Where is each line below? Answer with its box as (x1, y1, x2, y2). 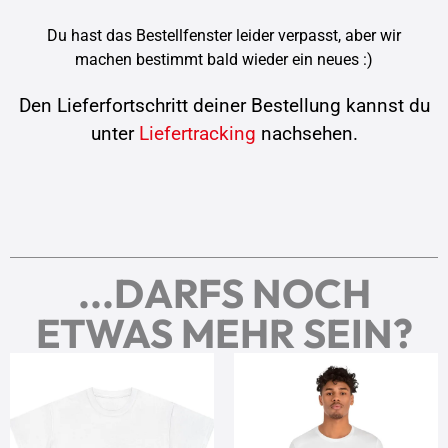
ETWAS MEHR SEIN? (35, 307, 413, 358)
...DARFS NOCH (77, 267, 371, 318)
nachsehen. (255, 121, 358, 145)
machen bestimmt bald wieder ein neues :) (75, 49, 373, 69)
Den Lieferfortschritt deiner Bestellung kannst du (18, 93, 430, 117)
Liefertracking (138, 121, 256, 145)
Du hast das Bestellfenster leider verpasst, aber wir (47, 25, 401, 45)
